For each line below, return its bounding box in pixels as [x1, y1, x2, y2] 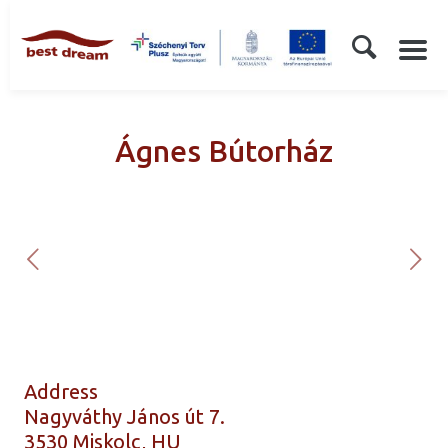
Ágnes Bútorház [115, 134, 333, 170]
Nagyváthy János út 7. [24, 405, 226, 429]
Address [24, 380, 99, 404]
